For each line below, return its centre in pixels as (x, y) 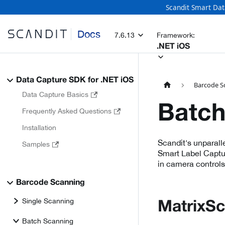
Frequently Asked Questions (67, 111)
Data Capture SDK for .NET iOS (75, 80)
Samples (36, 144)
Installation (39, 128)
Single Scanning (48, 201)
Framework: (176, 35)
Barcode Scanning (50, 183)
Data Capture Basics (55, 94)
